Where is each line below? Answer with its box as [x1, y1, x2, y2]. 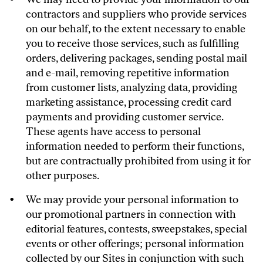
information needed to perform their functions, [26, 140, 244, 153]
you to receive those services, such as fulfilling [26, 37, 239, 50]
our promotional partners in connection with [26, 208, 236, 221]
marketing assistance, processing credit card [26, 96, 231, 109]
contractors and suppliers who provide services [26, 8, 247, 21]
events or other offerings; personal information [26, 237, 244, 250]
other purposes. [26, 169, 99, 182]
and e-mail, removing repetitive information [26, 66, 230, 79]
